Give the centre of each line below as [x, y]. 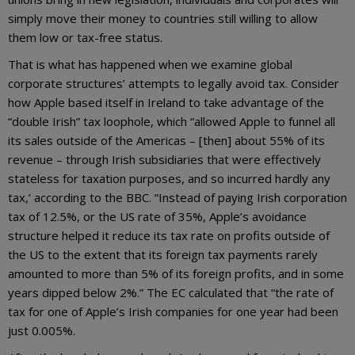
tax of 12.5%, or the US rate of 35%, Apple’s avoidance [157, 217]
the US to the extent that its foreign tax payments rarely [163, 255]
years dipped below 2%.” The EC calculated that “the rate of [171, 293]
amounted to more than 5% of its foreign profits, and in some [176, 274]
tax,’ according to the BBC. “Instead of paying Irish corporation [177, 198]
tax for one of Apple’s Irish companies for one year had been [173, 312]
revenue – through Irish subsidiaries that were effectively [164, 160]
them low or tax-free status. [85, 38]
